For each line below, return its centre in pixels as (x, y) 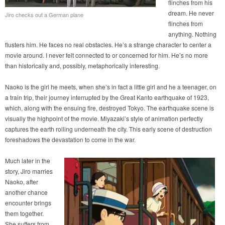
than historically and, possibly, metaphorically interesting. (82, 66)
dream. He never (191, 13)
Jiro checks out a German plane (44, 15)
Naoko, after (22, 182)
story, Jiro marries (29, 171)
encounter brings (28, 203)
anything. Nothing (192, 34)
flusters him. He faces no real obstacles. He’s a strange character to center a (108, 45)
